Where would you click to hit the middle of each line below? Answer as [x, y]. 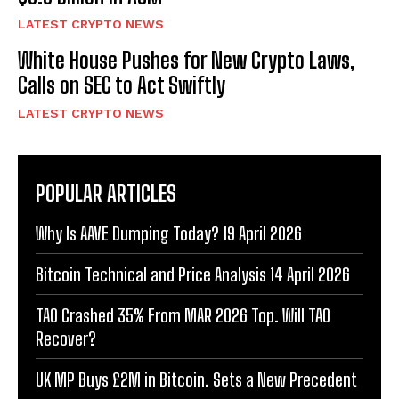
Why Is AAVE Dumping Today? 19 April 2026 [169, 234]
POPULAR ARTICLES [106, 194]
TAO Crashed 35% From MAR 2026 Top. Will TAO [183, 316]
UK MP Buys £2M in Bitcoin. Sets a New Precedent [196, 380]
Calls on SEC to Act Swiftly [122, 85]
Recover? [66, 339]
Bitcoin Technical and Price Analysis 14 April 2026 [193, 275]
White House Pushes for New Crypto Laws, [187, 61]
